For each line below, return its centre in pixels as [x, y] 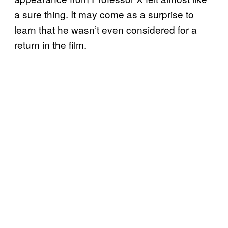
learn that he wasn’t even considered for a [106, 30]
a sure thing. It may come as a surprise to [104, 14]
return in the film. [50, 45]
